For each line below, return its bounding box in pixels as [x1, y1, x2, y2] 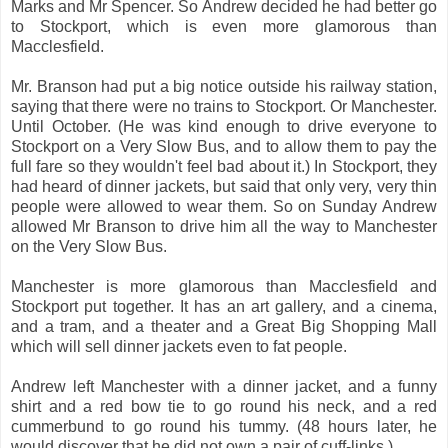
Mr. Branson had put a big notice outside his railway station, [11, 77, 437, 95]
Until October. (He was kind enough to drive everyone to [11, 117, 437, 135]
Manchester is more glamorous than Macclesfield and [11, 277, 437, 295]
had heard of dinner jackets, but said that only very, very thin [11, 177, 437, 195]
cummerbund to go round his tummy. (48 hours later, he [11, 417, 437, 435]
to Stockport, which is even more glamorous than [11, 17, 437, 35]
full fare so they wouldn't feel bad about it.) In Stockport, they [11, 157, 437, 175]
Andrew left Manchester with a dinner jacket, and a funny [11, 377, 437, 395]
